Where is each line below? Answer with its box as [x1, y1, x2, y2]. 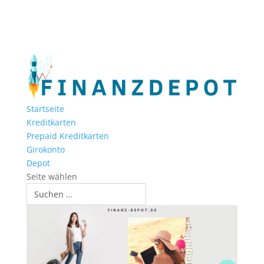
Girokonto [26, 144, 65, 156]
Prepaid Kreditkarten [26, 130, 109, 142]
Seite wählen [26, 171, 77, 183]
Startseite [26, 103, 64, 115]
